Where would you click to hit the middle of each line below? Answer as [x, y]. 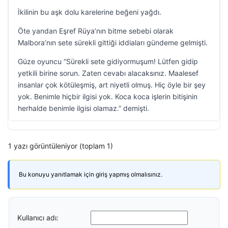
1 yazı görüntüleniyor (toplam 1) [61, 146]
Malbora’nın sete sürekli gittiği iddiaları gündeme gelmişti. [113, 42]
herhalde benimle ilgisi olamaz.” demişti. [83, 108]
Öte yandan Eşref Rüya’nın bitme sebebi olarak [96, 31]
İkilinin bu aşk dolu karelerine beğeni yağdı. [90, 12]
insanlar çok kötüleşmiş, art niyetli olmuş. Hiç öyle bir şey [112, 85]
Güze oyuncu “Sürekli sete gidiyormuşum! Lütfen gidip [108, 61]
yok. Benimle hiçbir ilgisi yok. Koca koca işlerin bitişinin [108, 96]
